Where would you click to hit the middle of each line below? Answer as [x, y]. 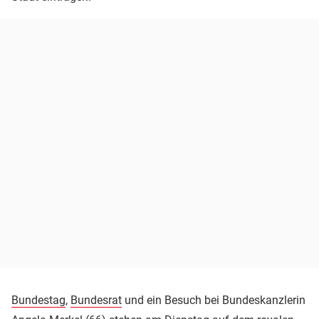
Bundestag [38, 300]
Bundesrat [96, 300]
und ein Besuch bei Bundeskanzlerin [214, 300]
